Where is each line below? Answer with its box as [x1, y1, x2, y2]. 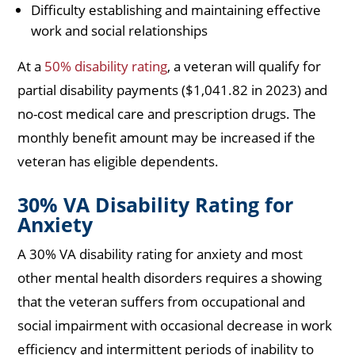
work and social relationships [31, 21, 208, 40]
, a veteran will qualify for [167, 57, 322, 76]
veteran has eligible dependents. [17, 152, 223, 171]
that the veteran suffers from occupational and [17, 292, 306, 311]
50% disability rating [44, 57, 168, 76]
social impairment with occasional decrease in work [17, 316, 333, 335]
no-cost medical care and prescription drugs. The [17, 105, 317, 124]
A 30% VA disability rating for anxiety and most [17, 245, 303, 264]
